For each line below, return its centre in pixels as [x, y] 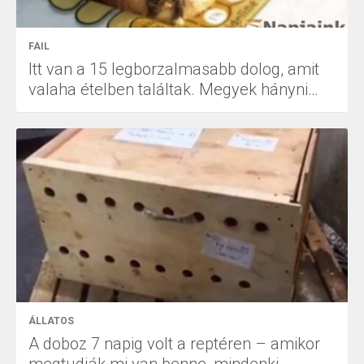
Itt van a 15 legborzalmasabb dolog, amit [174, 69]
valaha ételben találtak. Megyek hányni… [173, 89]
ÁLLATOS [51, 321]
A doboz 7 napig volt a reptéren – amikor [174, 343]
